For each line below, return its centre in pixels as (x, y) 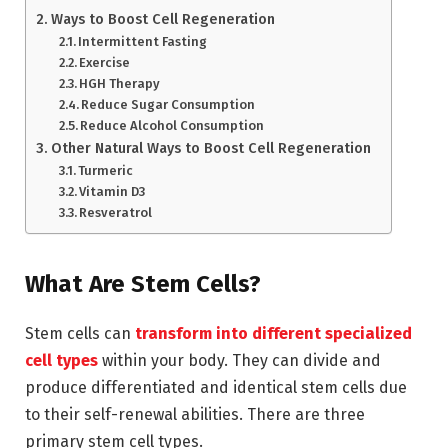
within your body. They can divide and (239, 360)
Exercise (105, 62)
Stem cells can (80, 333)
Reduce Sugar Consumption (168, 104)
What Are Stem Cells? (143, 283)
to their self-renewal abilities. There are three (195, 414)
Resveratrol (116, 212)
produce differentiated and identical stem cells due (216, 387)
